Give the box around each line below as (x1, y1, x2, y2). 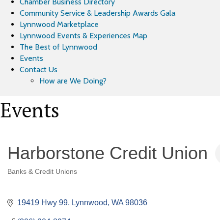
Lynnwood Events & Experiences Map (20, 31, 147, 40)
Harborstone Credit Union (7, 143, 208, 163)
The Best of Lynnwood (20, 42, 97, 52)
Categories (7, 173, 40, 183)
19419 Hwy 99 (17, 198, 68, 207)
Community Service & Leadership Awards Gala (20, 8, 175, 18)
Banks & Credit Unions (7, 168, 77, 175)
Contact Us (20, 65, 57, 74)
